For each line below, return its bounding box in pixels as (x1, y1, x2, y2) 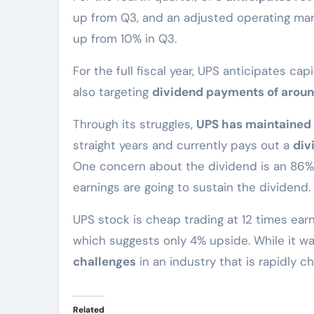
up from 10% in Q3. (73, 31, 177, 46)
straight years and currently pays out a (73, 137, 293, 153)
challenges (73, 254, 136, 269)
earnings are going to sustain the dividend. (73, 179, 310, 195)
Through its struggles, (73, 116, 196, 132)
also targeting (73, 84, 152, 100)
